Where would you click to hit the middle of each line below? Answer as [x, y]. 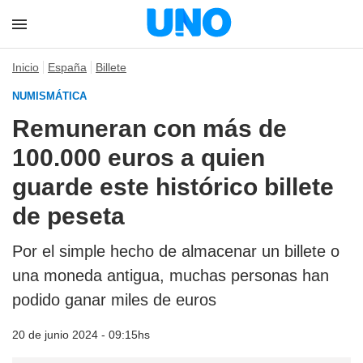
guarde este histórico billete [173, 187]
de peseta [68, 216]
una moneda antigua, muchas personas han [171, 275]
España [67, 67]
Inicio [26, 67]
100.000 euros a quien [139, 158]
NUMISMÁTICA [49, 96]
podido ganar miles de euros [114, 300]
